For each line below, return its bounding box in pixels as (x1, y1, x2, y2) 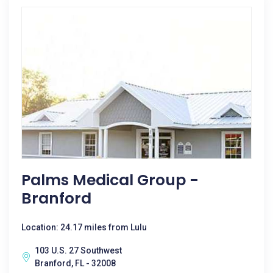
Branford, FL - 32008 (35, 258, 116, 268)
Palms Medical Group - (21, 169, 199, 191)
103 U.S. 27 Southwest (35, 246, 122, 255)
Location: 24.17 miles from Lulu (21, 222, 147, 232)
